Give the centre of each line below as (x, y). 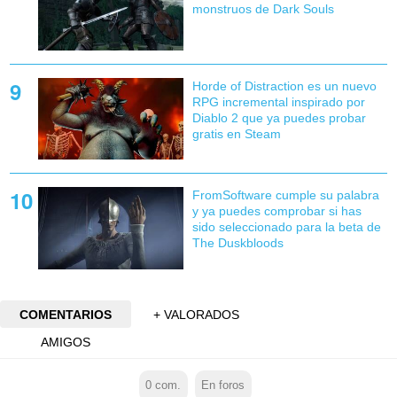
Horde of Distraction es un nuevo (284, 86)
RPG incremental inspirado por (278, 102)
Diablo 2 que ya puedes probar (279, 118)
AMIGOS (65, 342)
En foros (223, 386)
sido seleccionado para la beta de (286, 227)
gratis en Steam (236, 134)
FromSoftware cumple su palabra (285, 195)
